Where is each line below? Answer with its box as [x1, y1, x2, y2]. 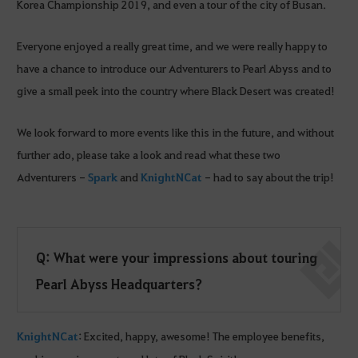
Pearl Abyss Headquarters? [36, 275, 204, 293]
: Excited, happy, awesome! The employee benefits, [78, 328, 324, 343]
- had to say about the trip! [202, 169, 334, 185]
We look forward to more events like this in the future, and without [17, 125, 334, 140]
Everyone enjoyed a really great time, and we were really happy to [17, 38, 328, 54]
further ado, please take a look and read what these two [17, 147, 280, 162]
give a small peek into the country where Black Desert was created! [17, 83, 335, 98]
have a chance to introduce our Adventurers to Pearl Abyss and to [17, 61, 332, 76]
